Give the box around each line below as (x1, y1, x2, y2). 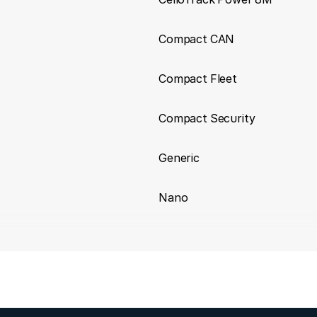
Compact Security (158, 110, 255, 125)
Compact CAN (158, 31, 235, 46)
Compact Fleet (158, 71, 237, 86)
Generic (158, 150, 200, 165)
